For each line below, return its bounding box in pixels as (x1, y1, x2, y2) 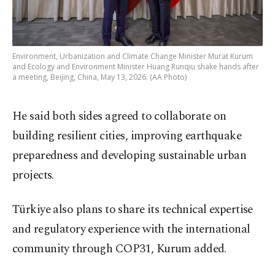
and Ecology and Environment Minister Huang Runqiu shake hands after (12, 61, 259, 72)
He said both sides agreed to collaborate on (12, 107, 227, 126)
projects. (12, 166, 54, 185)
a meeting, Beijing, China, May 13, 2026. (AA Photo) (12, 72, 187, 83)
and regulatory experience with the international (12, 220, 250, 239)
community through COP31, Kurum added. (12, 240, 227, 258)
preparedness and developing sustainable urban (12, 147, 247, 165)
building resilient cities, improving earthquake (12, 127, 242, 145)
